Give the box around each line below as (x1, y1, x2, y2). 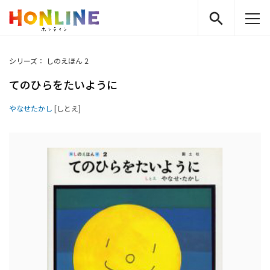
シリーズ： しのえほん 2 (9, 55, 89, 66)
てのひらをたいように (9, 77, 118, 92)
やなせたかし (9, 103, 52, 113)
